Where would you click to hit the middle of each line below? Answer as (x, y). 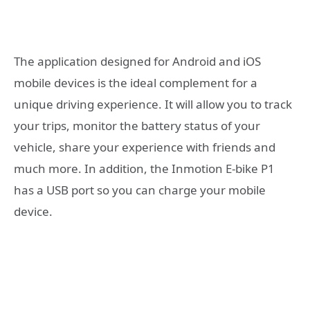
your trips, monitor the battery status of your (137, 126)
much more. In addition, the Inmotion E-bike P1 (144, 169)
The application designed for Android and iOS (137, 62)
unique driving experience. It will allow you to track (153, 104)
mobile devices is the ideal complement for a (136, 83)
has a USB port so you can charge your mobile (140, 190)
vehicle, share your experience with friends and (145, 147)
